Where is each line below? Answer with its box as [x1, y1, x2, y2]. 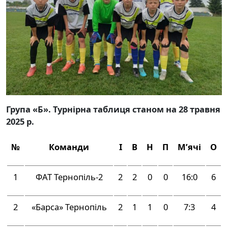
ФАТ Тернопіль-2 [35, 170, 103, 183]
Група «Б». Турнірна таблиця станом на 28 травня [6, 103, 220, 115]
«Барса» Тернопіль [31, 201, 107, 213]
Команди [49, 140, 89, 153]
